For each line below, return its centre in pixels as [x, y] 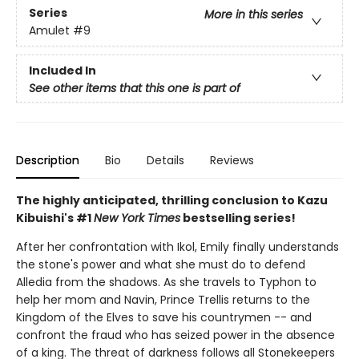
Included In [63, 70]
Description [48, 160]
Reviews [232, 160]
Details [165, 160]
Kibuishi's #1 [55, 218]
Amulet [49, 31]
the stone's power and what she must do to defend [161, 264]
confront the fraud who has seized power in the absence [175, 335]
